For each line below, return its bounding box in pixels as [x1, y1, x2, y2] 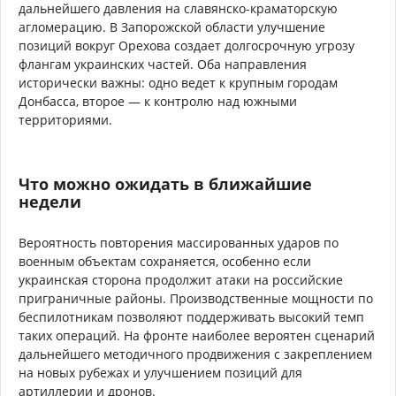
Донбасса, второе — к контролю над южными [19, 92, 297, 110]
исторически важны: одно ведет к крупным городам [19, 73, 338, 91]
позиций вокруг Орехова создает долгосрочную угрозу [19, 36, 354, 54]
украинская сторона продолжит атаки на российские [19, 270, 343, 288]
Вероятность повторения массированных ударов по [19, 233, 339, 251]
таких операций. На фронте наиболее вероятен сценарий [19, 326, 375, 344]
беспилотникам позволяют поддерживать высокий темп [19, 308, 364, 325]
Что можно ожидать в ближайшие [19, 172, 312, 194]
